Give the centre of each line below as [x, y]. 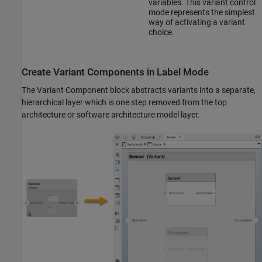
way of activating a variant [196, 22]
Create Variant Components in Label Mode [115, 72]
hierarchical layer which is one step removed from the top [124, 102]
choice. [161, 32]
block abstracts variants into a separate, [182, 90]
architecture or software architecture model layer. [111, 114]
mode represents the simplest [201, 12]
